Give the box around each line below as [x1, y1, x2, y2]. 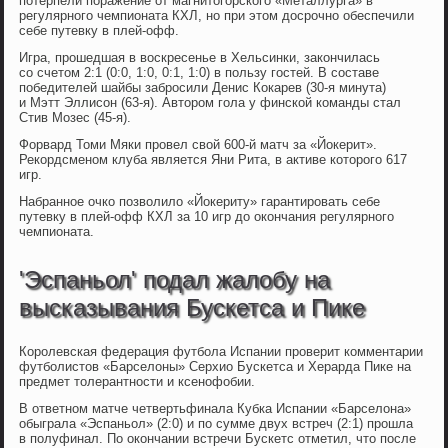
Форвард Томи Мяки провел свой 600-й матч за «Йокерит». [19, 137, 378, 153]
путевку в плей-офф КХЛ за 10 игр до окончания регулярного [19, 209, 395, 225]
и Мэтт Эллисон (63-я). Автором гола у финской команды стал [19, 95, 402, 111]
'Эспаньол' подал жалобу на [19, 266, 331, 294]
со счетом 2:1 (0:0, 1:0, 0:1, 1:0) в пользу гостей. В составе [19, 65, 380, 81]
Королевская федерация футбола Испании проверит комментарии [19, 344, 424, 360]
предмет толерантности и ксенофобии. [19, 374, 256, 390]
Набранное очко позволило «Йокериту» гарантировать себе [19, 194, 381, 210]
